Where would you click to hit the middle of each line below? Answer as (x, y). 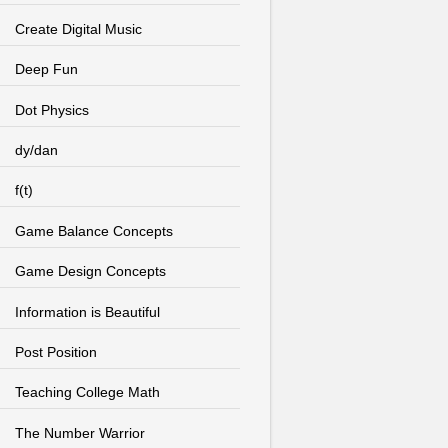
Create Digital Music (78, 28)
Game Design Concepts (90, 271)
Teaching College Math (87, 392)
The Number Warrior (79, 432)
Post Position (55, 351)
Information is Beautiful (87, 311)
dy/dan (36, 149)
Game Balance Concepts (93, 230)
